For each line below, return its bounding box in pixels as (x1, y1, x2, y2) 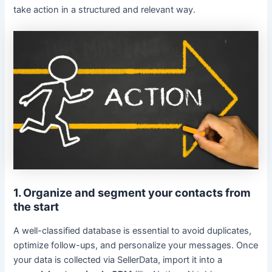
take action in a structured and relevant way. (13, 4, 196, 16)
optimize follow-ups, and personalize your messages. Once (13, 239, 259, 251)
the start (13, 200, 59, 214)
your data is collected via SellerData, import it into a (13, 254, 223, 265)
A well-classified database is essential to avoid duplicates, (13, 225, 252, 236)
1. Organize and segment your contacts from (13, 186, 251, 200)
